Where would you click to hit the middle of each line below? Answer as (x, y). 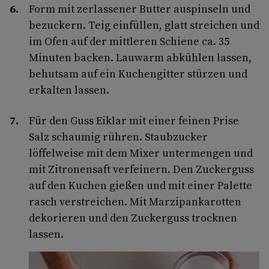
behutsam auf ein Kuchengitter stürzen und (138, 74)
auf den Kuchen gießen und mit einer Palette (141, 186)
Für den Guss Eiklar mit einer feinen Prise (134, 121)
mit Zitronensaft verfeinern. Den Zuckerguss (141, 169)
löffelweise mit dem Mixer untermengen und (141, 153)
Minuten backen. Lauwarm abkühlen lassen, (140, 58)
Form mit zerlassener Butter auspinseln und (140, 9)
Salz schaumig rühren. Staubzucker (118, 137)
